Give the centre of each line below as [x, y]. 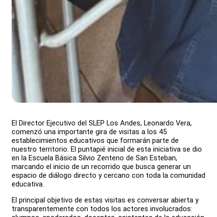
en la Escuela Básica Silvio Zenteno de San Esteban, [94, 158]
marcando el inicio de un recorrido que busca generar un [101, 167]
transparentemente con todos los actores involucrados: [102, 209]
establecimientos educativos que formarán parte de [95, 141]
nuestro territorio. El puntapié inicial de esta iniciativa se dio [107, 149]
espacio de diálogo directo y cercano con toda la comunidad [108, 176]
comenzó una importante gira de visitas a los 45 [89, 132]
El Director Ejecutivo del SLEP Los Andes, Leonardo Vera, [102, 123]
